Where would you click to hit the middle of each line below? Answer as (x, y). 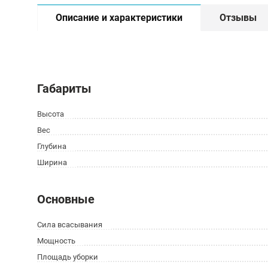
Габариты (64, 89)
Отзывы (238, 18)
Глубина (52, 146)
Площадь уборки (68, 257)
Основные (66, 199)
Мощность (56, 241)
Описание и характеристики (119, 18)
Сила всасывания (70, 225)
